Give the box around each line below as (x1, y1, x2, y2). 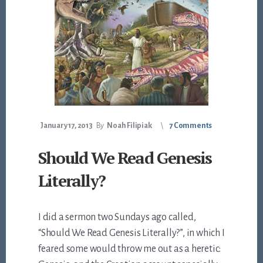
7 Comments (169, 122, 213, 130)
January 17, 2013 (41, 122, 93, 130)
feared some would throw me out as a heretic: (38, 244, 221, 255)
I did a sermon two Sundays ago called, (38, 212, 196, 223)
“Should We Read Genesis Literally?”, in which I (38, 228, 225, 239)
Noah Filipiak (107, 122, 152, 130)
